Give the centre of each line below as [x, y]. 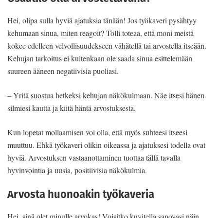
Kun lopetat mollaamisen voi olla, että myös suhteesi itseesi [97, 132]
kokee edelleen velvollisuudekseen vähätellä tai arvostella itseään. [107, 46]
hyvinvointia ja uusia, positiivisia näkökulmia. [77, 170]
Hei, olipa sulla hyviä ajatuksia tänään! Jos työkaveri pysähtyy [102, 20]
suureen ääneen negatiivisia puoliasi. [63, 71]
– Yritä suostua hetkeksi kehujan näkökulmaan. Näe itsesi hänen [106, 95]
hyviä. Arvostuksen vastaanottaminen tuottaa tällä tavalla [94, 158]
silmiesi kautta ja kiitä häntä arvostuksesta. [72, 108]
